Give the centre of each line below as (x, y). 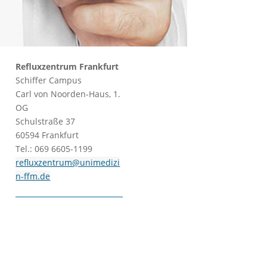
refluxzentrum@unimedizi (68, 162)
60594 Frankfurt (47, 135)
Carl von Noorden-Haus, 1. (68, 94)
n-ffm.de (33, 176)
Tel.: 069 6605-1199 (54, 148)
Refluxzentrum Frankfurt (67, 66)
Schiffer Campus (49, 80)
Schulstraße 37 (46, 121)
